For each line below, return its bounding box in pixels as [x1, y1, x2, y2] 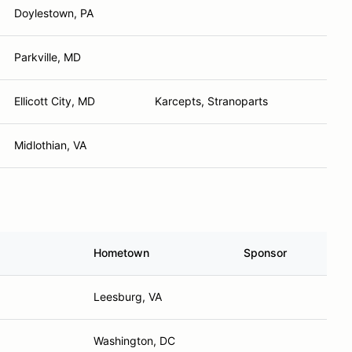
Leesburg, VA [93, 290, 162, 303]
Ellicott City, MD [14, 94, 95, 108]
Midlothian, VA [14, 138, 86, 152]
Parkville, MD [14, 50, 81, 64]
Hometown [93, 246, 149, 259]
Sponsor [244, 246, 287, 259]
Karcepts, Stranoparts [155, 94, 268, 108]
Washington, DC [93, 334, 175, 347]
